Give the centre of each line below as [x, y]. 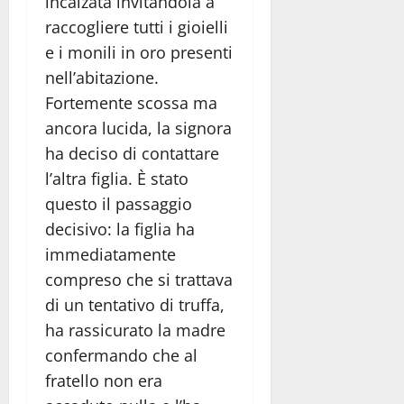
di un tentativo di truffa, [135, 304]
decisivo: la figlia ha [120, 229]
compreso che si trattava [139, 279]
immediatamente [110, 254]
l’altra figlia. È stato [117, 178]
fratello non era [104, 380]
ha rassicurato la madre [135, 330]
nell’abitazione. [102, 77]
